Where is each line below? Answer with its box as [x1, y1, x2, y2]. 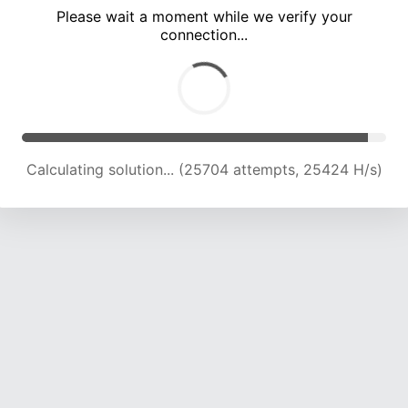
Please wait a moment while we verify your [56, 7, 352, 26]
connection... [160, 25, 248, 45]
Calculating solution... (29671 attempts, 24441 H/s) [28, 160, 380, 179]
